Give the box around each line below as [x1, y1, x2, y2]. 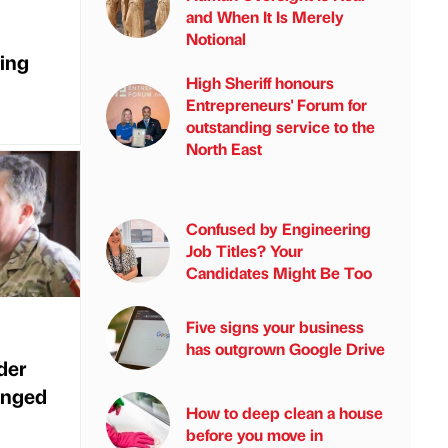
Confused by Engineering [186, 218, 371, 239]
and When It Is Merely [186, 6, 344, 27]
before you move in [186, 424, 323, 445]
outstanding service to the [186, 116, 375, 137]
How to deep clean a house [186, 402, 383, 423]
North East [186, 138, 262, 159]
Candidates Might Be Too [186, 262, 372, 283]
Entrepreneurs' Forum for [186, 94, 367, 115]
